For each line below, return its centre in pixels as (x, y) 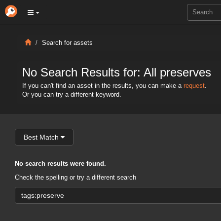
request (194, 86)
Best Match (41, 137)
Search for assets (67, 43)
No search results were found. (60, 164)
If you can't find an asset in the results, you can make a (103, 86)
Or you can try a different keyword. (72, 95)
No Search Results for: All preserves (117, 72)
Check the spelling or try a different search (75, 178)
